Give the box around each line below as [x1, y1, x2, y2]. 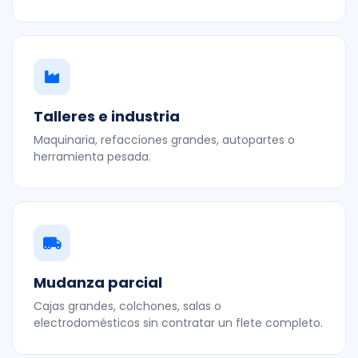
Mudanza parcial [34, 272, 162, 292]
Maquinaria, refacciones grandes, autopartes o [34, 132, 295, 148]
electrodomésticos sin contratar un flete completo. [34, 315, 323, 331]
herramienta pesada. [34, 149, 151, 165]
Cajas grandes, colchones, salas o [34, 298, 221, 314]
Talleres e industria [34, 106, 180, 126]
